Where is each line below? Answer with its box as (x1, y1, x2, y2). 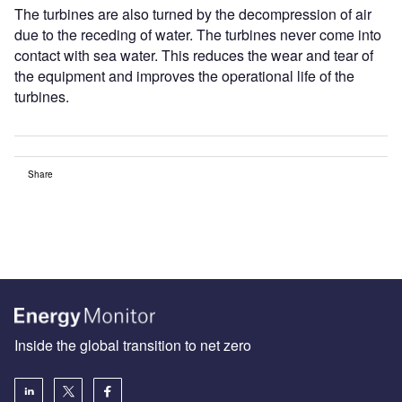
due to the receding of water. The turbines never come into (14, 24, 381, 45)
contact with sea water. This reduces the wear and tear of (14, 45, 373, 66)
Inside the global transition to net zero (14, 334, 251, 355)
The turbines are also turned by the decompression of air (14, 4, 371, 24)
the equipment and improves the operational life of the (14, 66, 354, 86)
